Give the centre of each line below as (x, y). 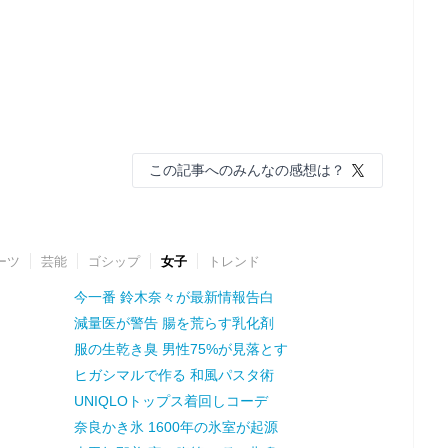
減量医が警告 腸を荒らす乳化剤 (173, 322)
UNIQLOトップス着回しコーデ (170, 400)
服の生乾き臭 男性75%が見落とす (180, 348)
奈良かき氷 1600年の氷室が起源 (175, 426)
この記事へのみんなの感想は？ (247, 169)
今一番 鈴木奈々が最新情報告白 (173, 296)
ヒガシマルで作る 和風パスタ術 (173, 374)
